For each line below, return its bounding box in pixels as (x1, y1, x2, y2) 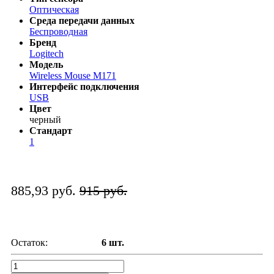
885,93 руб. (11, 183, 80, 199)
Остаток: (11, 237, 48, 248)
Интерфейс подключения (29, 81, 139, 92)
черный (29, 114, 61, 125)
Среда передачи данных (29, 15, 135, 26)
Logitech (29, 48, 64, 59)
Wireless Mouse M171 (29, 70, 116, 81)
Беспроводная (29, 26, 87, 37)
